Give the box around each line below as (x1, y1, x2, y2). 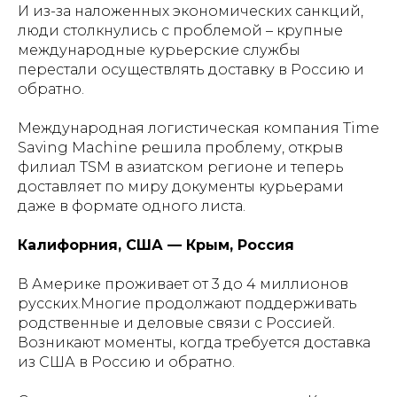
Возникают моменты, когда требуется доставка (18, 333, 370, 351)
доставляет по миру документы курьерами (18, 177, 344, 195)
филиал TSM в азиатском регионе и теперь (18, 158, 344, 175)
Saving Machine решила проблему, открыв (18, 138, 343, 156)
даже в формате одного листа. (18, 197, 245, 214)
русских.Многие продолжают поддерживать (18, 294, 357, 312)
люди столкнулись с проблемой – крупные (18, 21, 343, 39)
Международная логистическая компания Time (18, 119, 379, 136)
